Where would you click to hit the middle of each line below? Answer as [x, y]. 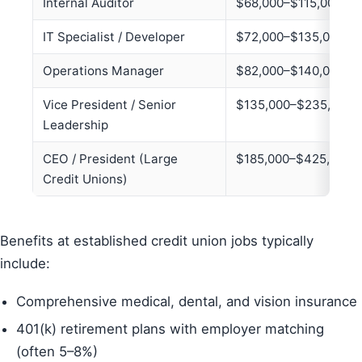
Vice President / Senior [109, 105]
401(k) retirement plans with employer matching [170, 329]
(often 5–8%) [57, 352]
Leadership [76, 125]
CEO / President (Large [110, 159]
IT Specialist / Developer [114, 37]
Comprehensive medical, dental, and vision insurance [187, 301]
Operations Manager [103, 71]
